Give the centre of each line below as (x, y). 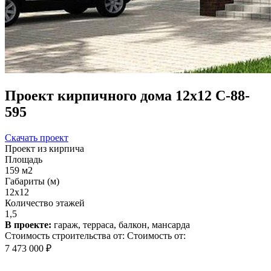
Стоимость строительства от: (65, 235)
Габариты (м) (32, 181)
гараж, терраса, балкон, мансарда (121, 224)
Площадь (24, 159)
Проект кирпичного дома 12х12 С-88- (127, 95)
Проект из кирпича (44, 148)
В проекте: (28, 224)
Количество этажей (45, 203)
